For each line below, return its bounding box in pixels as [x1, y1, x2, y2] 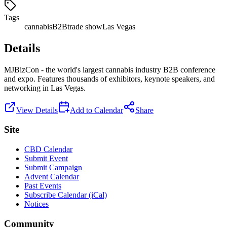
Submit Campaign [24, 163, 82, 172]
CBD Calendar [24, 145, 72, 154]
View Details [16, 105, 58, 115]
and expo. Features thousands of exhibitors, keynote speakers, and [4, 74, 215, 83]
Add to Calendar [70, 105, 123, 115]
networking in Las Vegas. [4, 83, 86, 92]
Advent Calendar [24, 172, 79, 181]
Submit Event [24, 154, 68, 163]
